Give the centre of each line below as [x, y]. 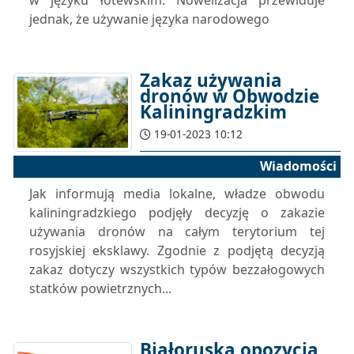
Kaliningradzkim [213, 112]
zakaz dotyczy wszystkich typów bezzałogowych [177, 269]
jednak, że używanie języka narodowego [149, 19]
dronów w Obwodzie [230, 96]
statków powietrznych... [100, 288]
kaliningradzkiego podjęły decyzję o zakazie [177, 213]
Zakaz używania [211, 80]
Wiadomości [298, 166]
